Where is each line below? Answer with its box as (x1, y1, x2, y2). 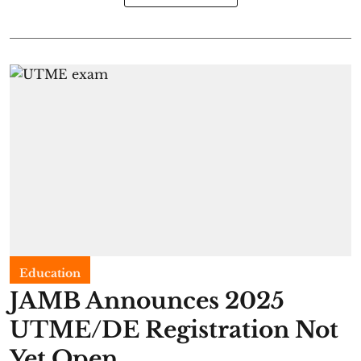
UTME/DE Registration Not (10, 316, 338, 344)
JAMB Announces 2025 (10, 287, 284, 315)
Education (19, 266, 81, 280)
